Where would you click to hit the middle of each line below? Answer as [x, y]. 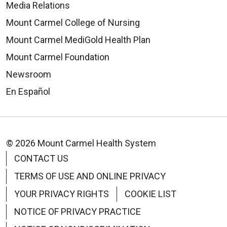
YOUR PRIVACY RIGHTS [62, 194]
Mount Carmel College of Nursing [73, 22]
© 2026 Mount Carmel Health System [81, 143]
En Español [28, 91]
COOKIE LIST [150, 194]
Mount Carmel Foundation [58, 57]
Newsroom [29, 74]
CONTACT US [41, 158]
